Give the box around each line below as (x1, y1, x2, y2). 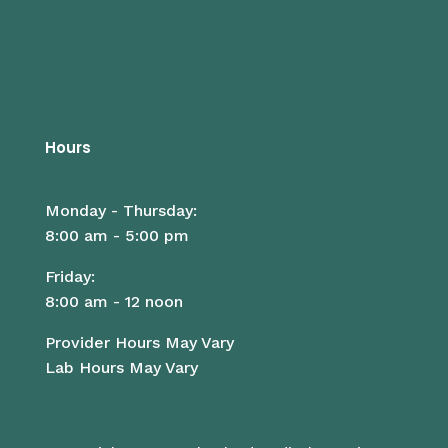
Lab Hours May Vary (44, 358, 198, 378)
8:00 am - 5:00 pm (44, 226, 189, 246)
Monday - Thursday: (44, 201, 197, 221)
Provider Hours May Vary (44, 333, 234, 353)
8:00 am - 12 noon (44, 292, 183, 312)
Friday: (44, 267, 95, 287)
